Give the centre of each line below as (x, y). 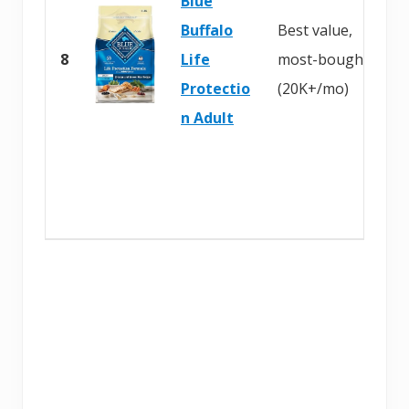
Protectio (215, 88)
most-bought (323, 59)
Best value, (315, 30)
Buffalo (207, 30)
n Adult (207, 117)
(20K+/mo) (313, 88)
